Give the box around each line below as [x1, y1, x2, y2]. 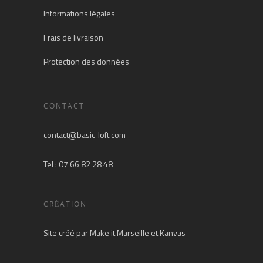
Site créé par [43, 227, 90, 239]
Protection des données [43, 55, 129, 68]
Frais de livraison [43, 31, 103, 43]
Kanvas [160, 227, 186, 239]
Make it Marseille [90, 227, 149, 239]
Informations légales [43, 7, 115, 19]
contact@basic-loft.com [43, 129, 126, 141]
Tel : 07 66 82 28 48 [43, 158, 113, 170]
